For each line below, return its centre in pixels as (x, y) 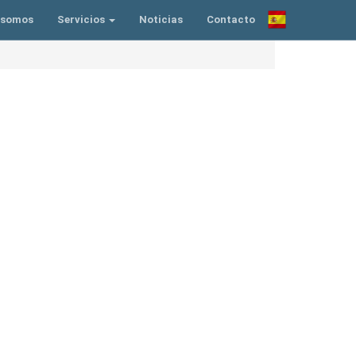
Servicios (82, 19)
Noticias (161, 19)
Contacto (231, 19)
